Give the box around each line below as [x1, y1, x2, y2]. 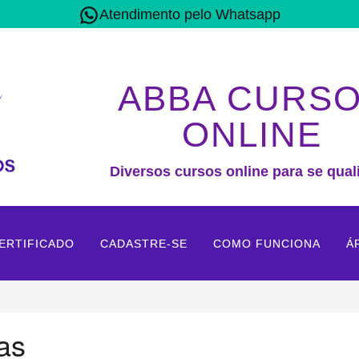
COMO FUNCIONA [213, 237, 321, 251]
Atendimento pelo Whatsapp [99, 6, 280, 22]
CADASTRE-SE [100, 237, 188, 251]
